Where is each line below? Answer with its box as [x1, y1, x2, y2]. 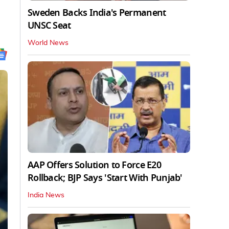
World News [28, 39, 68, 47]
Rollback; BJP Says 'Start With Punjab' [28, 171, 182, 185]
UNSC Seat [28, 18, 71, 32]
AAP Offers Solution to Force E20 [28, 158, 161, 172]
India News [28, 191, 64, 199]
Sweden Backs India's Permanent [28, 6, 166, 19]
